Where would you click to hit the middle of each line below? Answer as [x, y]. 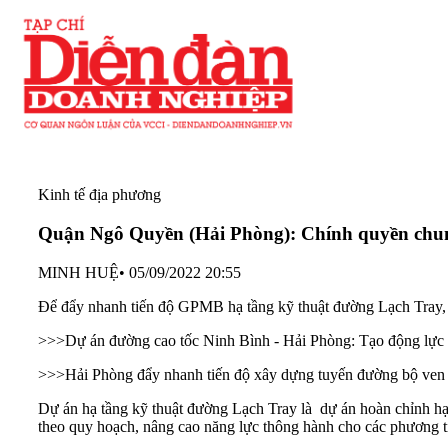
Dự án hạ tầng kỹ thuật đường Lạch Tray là [179, 408]
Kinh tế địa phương [99, 195]
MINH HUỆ [78, 272]
